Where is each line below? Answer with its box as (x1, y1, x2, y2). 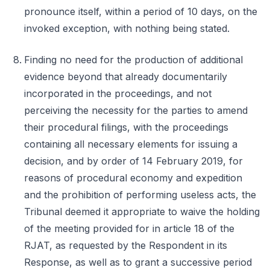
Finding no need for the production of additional (24, 54, 243, 66)
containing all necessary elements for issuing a (24, 138, 237, 150)
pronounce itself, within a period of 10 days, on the (24, 5, 257, 17)
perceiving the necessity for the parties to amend (24, 104, 248, 116)
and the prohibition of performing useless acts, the (24, 189, 256, 201)
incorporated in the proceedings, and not (24, 87, 212, 99)
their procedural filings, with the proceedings (24, 121, 228, 133)
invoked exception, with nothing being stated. (24, 22, 230, 34)
